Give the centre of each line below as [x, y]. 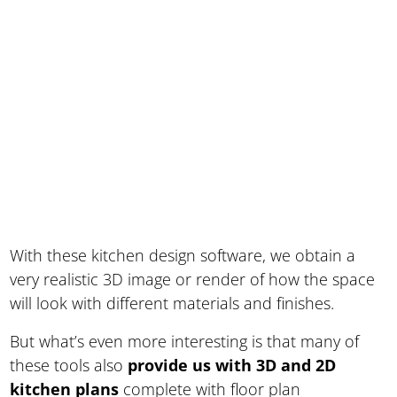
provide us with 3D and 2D [232, 365]
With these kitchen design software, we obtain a [183, 255]
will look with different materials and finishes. [172, 303]
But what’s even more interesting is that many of [185, 341]
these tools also [69, 365]
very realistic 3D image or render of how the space [193, 279]
